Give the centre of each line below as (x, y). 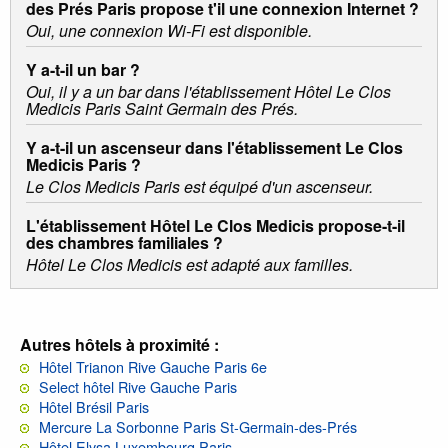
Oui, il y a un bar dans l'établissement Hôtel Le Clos (208, 92)
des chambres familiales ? (124, 243)
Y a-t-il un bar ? (83, 70)
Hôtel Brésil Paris (94, 407)
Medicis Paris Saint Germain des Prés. (162, 109)
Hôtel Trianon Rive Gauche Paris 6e (153, 367)
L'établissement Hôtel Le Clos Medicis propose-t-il (215, 226)
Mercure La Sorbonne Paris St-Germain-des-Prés (198, 427)
